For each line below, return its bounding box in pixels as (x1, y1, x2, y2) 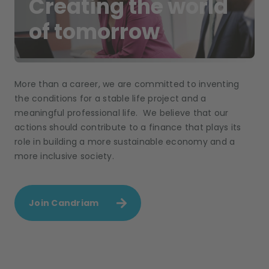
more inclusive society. (14, 150, 114, 163)
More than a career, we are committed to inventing (14, 78, 240, 91)
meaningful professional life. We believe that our (14, 107, 229, 119)
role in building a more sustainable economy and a (14, 136, 235, 148)
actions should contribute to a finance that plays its (14, 121, 241, 134)
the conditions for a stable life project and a (14, 92, 207, 105)
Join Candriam (29, 197, 99, 210)
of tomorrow (29, 17, 160, 47)
